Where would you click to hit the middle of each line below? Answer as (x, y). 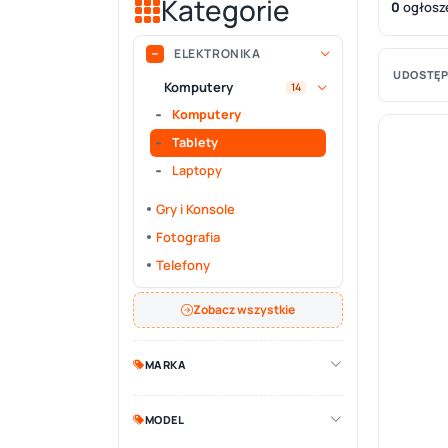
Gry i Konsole (195, 209)
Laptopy (197, 170)
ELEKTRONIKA (217, 53)
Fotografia (188, 237)
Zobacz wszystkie (244, 309)
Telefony (183, 265)
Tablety (195, 142)
